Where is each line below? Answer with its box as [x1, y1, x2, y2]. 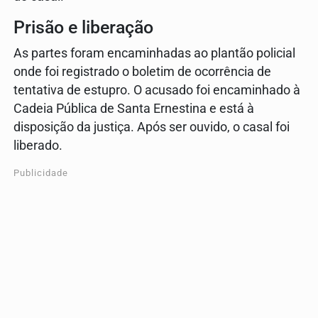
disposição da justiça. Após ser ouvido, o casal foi [13, 120, 290, 135]
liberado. [13, 138, 62, 153]
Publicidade [13, 168, 68, 179]
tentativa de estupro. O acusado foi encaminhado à [13, 83, 300, 98]
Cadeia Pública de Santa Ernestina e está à [13, 102, 254, 116]
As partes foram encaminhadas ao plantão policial [13, 46, 295, 61]
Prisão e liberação [13, 17, 153, 38]
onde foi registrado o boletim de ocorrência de [13, 65, 271, 79]
